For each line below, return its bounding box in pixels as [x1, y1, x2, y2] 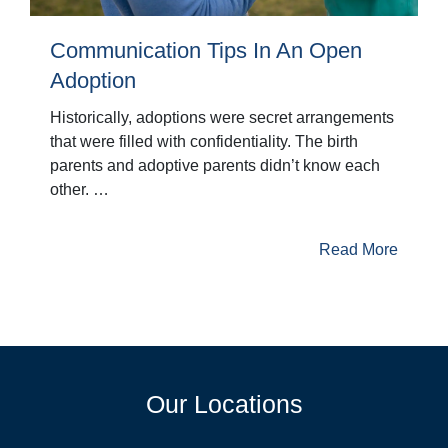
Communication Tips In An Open [50, 38, 362, 64]
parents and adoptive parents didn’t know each [50, 157, 380, 175]
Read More [319, 241, 398, 259]
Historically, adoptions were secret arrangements [50, 109, 394, 127]
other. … [50, 181, 109, 199]
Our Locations [145, 390, 303, 419]
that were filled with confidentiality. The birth [50, 133, 358, 151]
